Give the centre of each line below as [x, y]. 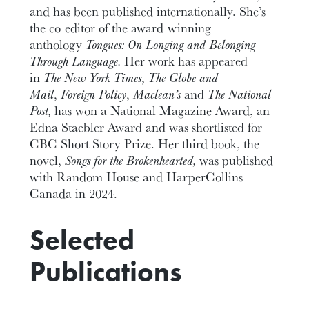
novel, [48, 160]
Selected [82, 240]
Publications [106, 272]
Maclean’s [157, 94]
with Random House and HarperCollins [137, 177]
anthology [58, 44]
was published [235, 160]
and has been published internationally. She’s [148, 11]
